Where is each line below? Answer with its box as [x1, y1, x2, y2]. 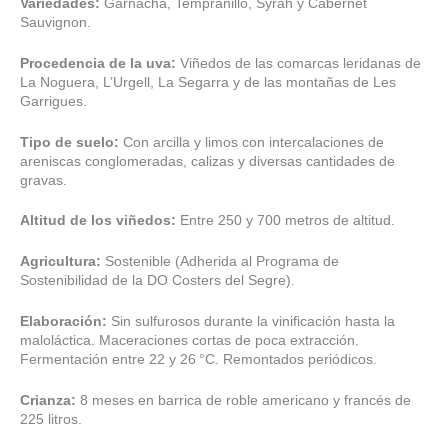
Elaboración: [20, 314, 107, 330]
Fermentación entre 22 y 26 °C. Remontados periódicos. [20, 352, 377, 368]
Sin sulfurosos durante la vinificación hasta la [107, 314, 395, 330]
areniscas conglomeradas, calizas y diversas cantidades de [20, 153, 395, 169]
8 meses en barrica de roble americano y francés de [76, 393, 411, 409]
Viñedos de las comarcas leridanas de [176, 55, 421, 71]
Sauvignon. [20, 14, 91, 30]
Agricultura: [20, 254, 101, 270]
